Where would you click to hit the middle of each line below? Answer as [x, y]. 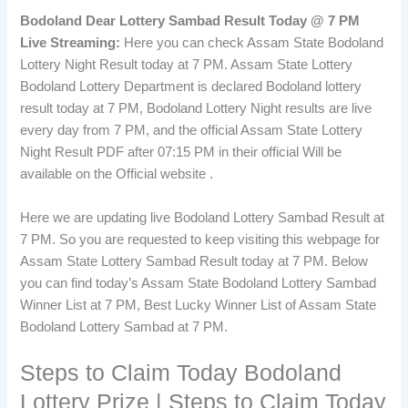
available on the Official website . [117, 174]
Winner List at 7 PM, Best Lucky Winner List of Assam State [199, 305]
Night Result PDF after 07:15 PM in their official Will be [181, 153]
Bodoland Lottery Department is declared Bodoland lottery [191, 87]
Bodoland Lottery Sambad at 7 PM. [124, 326]
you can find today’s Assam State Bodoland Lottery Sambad [199, 283]
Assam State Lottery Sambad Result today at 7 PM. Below [194, 261]
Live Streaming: [71, 43]
